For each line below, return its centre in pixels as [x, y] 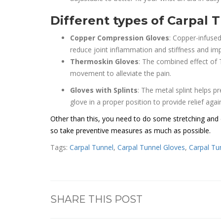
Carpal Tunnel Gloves [151, 147]
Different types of [107, 20]
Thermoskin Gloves [104, 61]
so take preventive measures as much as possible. [130, 130]
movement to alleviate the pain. [121, 73]
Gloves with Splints [104, 90]
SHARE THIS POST [96, 199]
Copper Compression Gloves [120, 38]
